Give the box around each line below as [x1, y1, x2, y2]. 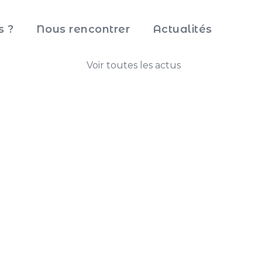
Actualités [152, 22, 212, 36]
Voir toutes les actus [87, 60, 181, 71]
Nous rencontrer [36, 22, 130, 36]
